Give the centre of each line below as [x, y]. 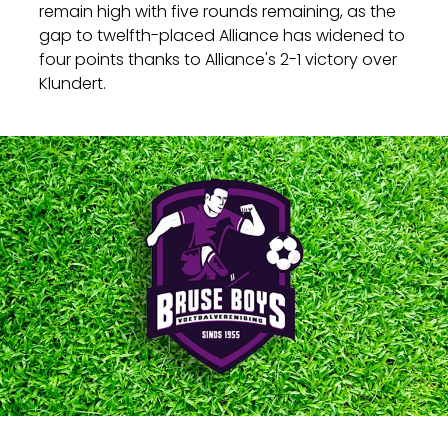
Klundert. [73, 83]
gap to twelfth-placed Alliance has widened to [222, 35]
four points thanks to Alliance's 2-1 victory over [218, 59]
